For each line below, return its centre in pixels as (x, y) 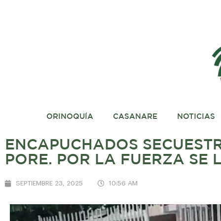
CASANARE (135, 117)
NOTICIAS (196, 117)
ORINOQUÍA (70, 117)
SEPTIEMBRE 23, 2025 (49, 183)
